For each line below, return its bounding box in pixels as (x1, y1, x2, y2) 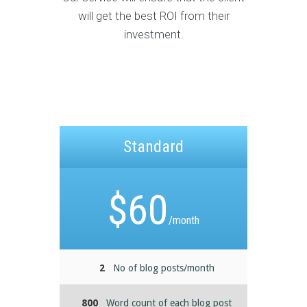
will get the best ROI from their (77, 9, 230, 23)
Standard (123, 137, 184, 157)
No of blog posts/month (112, 262, 214, 274)
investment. (123, 27, 184, 41)
